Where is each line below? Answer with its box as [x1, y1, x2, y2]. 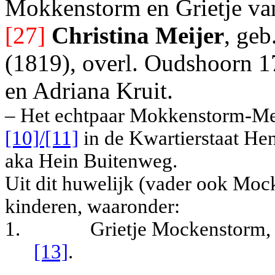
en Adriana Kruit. [5, 77, 173, 104]
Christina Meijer [52, 22, 224, 49]
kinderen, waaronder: [5, 195, 180, 218]
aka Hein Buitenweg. [5, 150, 177, 172]
